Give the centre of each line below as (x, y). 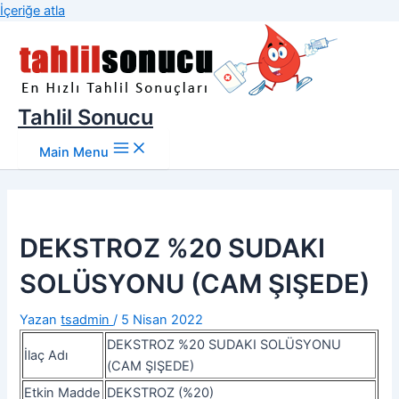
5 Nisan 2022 (163, 319)
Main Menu (74, 152)
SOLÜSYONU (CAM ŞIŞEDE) (195, 283)
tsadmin (87, 319)
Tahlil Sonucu (85, 117)
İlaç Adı (46, 355)
